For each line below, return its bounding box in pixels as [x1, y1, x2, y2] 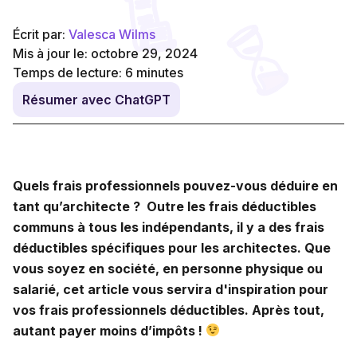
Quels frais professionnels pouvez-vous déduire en [13, 177, 338, 194]
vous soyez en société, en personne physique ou [13, 260, 323, 277]
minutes [136, 64, 183, 80]
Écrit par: [13, 25, 69, 42]
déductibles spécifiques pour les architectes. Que [13, 239, 331, 256]
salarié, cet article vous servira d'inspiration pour [13, 280, 328, 297]
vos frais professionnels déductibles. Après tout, [13, 301, 324, 318]
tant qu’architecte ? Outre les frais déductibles [13, 198, 316, 214]
